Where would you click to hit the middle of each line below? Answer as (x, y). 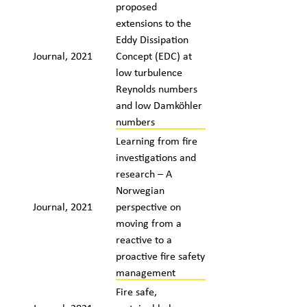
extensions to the (153, 23)
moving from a (148, 223)
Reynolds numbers (156, 88)
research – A (144, 173)
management (145, 272)
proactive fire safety (160, 256)
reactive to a (144, 239)
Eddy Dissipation (152, 39)
